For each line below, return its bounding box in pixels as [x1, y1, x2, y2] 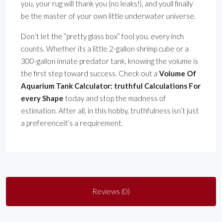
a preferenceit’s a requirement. [21, 118, 123, 128]
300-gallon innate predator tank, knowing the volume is [21, 56, 198, 66]
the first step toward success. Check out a [21, 69, 159, 78]
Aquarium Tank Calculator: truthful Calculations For [21, 81, 201, 91]
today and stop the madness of [63, 94, 166, 103]
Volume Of [159, 69, 196, 78]
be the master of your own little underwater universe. [21, 11, 196, 21]
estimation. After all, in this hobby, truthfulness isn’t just [21, 106, 199, 115]
